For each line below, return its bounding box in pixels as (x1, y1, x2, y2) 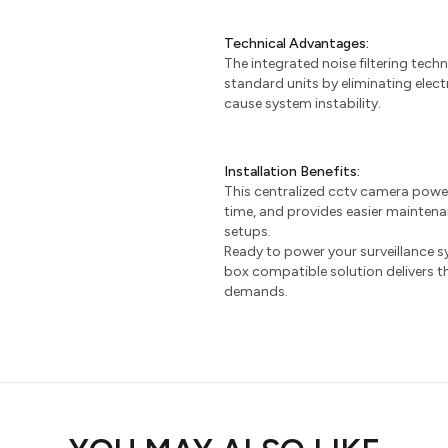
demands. (224, 283, 288, 300)
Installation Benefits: (224, 163, 360, 180)
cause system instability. (224, 95, 381, 112)
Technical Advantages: (224, 35, 369, 52)
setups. (224, 223, 271, 240)
